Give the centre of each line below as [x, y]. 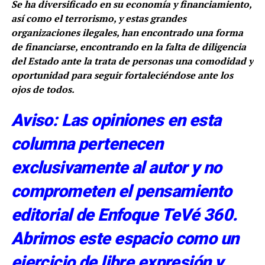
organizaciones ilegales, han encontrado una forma [127, 33]
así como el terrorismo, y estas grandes [98, 19]
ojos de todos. [43, 90]
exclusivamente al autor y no [116, 168]
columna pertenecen [87, 144]
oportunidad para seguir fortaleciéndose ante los [122, 75]
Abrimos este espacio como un [125, 239]
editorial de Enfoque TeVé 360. [124, 215]
